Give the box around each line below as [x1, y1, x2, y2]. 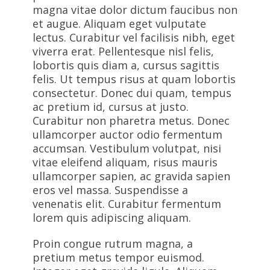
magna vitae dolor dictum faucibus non [33, 2, 237, 17]
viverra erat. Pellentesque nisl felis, [33, 44, 214, 58]
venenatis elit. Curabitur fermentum [33, 196, 221, 211]
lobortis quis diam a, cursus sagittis [33, 58, 219, 72]
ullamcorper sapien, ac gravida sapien [33, 169, 230, 183]
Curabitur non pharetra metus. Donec [33, 113, 230, 128]
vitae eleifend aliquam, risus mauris [33, 155, 218, 169]
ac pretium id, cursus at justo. [33, 99, 189, 114]
